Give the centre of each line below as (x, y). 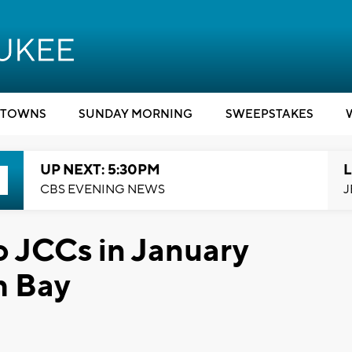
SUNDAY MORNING (136, 114)
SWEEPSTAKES (269, 114)
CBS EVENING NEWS (102, 189)
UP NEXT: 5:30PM (100, 170)
